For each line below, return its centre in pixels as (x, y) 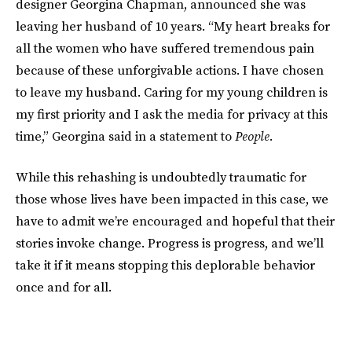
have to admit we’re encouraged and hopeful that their (175, 221)
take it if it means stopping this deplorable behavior (165, 265)
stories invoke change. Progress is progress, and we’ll (170, 243)
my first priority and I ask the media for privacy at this (172, 114)
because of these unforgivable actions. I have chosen (170, 70)
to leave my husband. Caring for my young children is (172, 92)
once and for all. (64, 287)
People (252, 136)
